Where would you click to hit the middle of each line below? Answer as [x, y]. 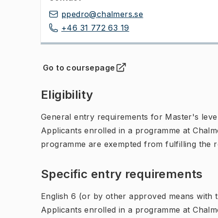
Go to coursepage [79, 68]
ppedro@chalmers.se [102, 14]
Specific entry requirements [122, 174]
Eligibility [67, 95]
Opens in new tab [81, 73]
